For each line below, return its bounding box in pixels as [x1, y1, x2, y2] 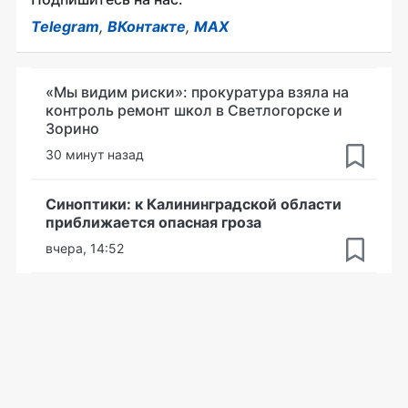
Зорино [46, 118, 99, 138]
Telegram [31, 16, 99, 36]
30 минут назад [46, 146, 144, 162]
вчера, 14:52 [46, 240, 124, 256]
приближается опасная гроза [46, 212, 261, 231]
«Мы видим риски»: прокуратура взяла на [46, 82, 349, 101]
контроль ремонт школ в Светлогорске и [46, 100, 342, 119]
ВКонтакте [107, 16, 186, 36]
